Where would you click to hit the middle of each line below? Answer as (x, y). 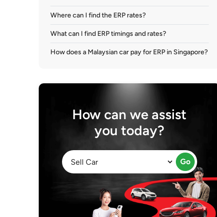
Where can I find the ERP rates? (98, 15)
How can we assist (130, 114)
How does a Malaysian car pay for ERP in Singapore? (129, 52)
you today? (130, 130)
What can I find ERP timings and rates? (108, 34)
